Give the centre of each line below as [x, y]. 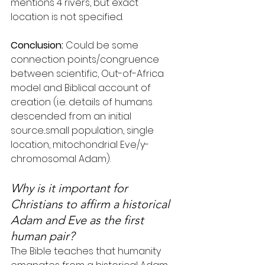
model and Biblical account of [82, 88]
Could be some [102, 45]
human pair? [43, 236]
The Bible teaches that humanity [87, 251]
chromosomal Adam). [61, 159]
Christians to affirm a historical [92, 204]
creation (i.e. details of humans [83, 102]
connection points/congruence [86, 59]
